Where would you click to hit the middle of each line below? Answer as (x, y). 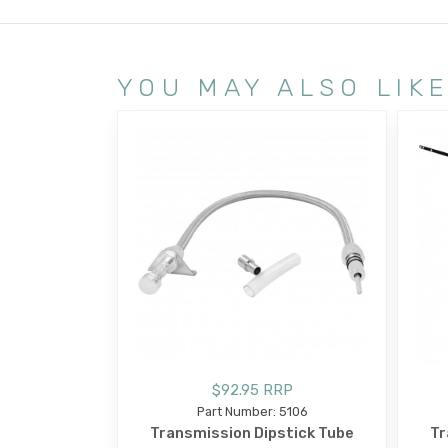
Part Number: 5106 (252, 411)
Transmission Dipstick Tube (252, 432)
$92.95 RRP (252, 389)
